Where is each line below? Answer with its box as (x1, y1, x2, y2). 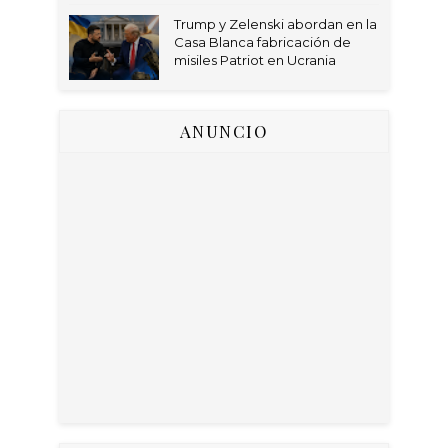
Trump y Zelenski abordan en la (174, 16, 377, 32)
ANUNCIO (179, 120, 269, 142)
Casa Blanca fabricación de (174, 34, 351, 50)
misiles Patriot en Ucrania (174, 52, 336, 68)
